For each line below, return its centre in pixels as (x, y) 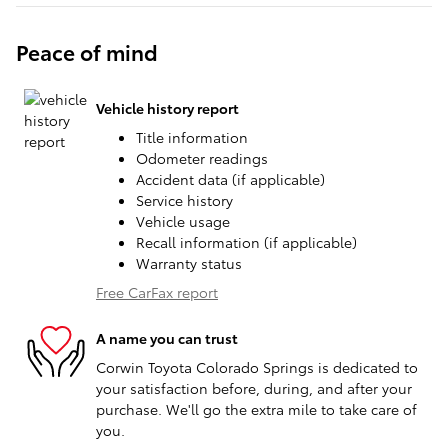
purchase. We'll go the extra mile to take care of (256, 409)
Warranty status (189, 263)
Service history (184, 200)
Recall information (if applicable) (246, 242)
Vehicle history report (167, 107)
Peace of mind (87, 52)
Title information (192, 137)
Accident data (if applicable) (230, 179)
